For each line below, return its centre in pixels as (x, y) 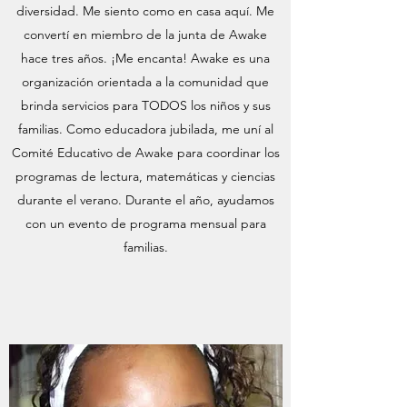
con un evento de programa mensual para (145, 223)
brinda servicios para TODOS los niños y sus (145, 105)
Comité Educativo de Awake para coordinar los (145, 153)
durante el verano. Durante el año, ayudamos (145, 200)
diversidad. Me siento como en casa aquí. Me (145, 11)
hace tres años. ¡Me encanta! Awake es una (145, 58)
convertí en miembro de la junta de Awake (145, 35)
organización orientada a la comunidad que (145, 82)
